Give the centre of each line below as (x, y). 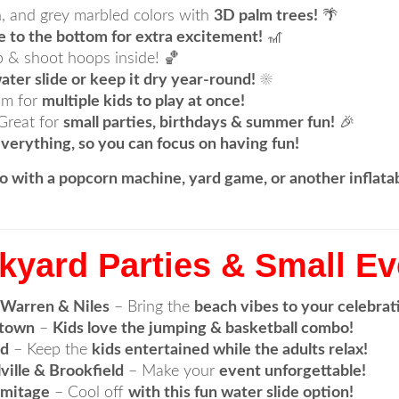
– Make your (171, 371)
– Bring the (152, 307)
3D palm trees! (266, 16)
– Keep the (50, 350)
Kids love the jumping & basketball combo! (203, 329)
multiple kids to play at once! (143, 102)
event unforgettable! (293, 371)
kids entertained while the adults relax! (230, 350)
